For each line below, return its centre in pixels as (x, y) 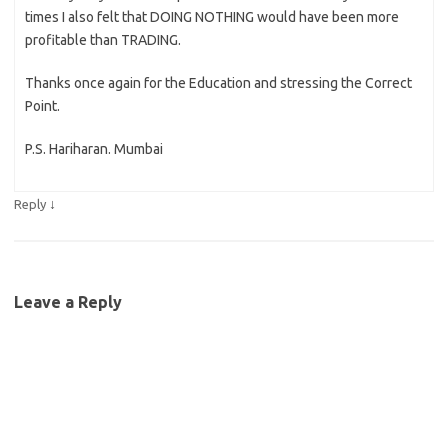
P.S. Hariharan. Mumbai (94, 148)
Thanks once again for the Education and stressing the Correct (218, 82)
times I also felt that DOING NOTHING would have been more (212, 16)
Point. (42, 105)
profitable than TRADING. (103, 39)
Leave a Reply (68, 301)
